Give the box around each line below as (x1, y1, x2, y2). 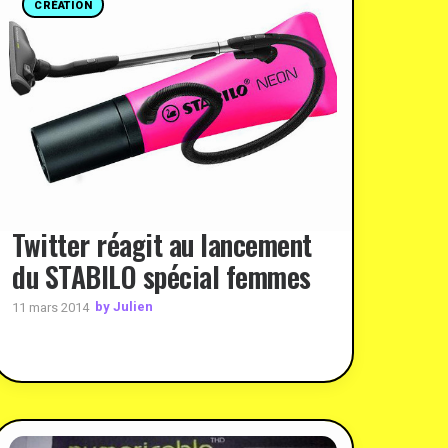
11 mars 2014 (12, 299, 89, 315)
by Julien (95, 299, 153, 315)
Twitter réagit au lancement (12, 223, 312, 265)
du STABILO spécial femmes (12, 255, 311, 297)
